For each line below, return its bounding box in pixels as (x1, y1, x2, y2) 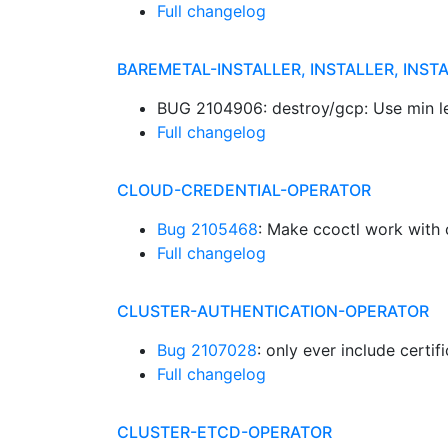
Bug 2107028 (157, 340, 257, 360)
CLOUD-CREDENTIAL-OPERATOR (117, 180, 371, 200)
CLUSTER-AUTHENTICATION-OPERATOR (117, 301, 429, 321)
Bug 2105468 (157, 219, 258, 239)
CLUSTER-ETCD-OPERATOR (117, 422, 332, 442)
